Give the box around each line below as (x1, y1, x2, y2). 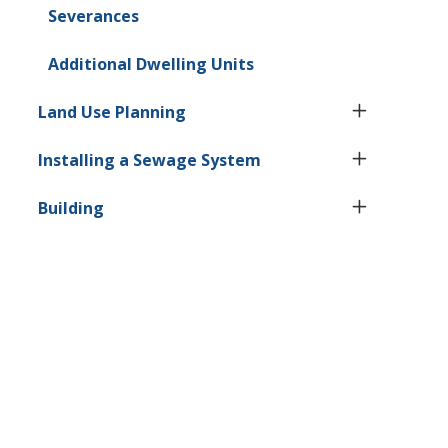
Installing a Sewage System (38, 148, 262, 171)
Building (38, 196, 105, 219)
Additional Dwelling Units (47, 52, 254, 75)
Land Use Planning (38, 100, 187, 123)
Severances (47, 4, 139, 27)
